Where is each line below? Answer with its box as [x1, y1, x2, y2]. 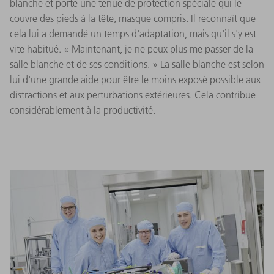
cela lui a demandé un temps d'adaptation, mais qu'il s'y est [10, 28, 256, 40]
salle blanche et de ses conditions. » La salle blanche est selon [10, 58, 264, 71]
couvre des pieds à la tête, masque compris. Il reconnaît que [10, 12, 256, 25]
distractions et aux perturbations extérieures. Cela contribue [10, 89, 256, 102]
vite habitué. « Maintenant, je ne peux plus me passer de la [10, 43, 253, 56]
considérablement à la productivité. [10, 104, 155, 117]
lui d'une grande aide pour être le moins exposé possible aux [10, 73, 261, 86]
